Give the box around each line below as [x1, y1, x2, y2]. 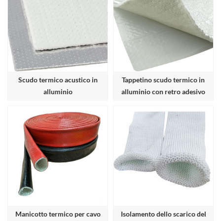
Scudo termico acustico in [18, 75, 98, 84]
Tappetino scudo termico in [122, 75, 205, 84]
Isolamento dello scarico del [120, 210, 206, 219]
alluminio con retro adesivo [121, 87, 205, 96]
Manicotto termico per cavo [15, 210, 101, 219]
